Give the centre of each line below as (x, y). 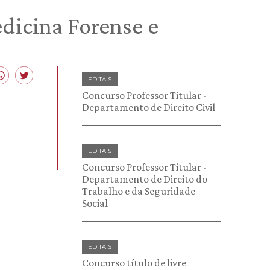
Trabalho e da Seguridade (139, 191)
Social (95, 203)
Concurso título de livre (134, 263)
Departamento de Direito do (145, 179)
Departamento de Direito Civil (149, 107)
